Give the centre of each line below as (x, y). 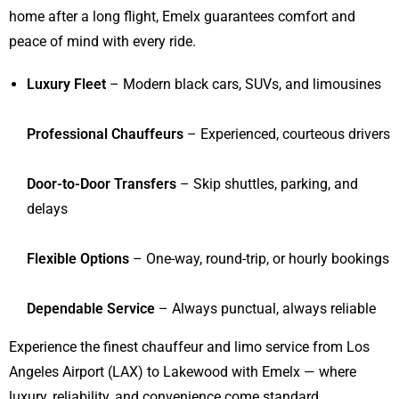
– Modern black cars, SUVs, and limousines (244, 85)
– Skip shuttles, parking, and (267, 184)
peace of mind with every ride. (102, 42)
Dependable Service (91, 309)
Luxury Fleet (66, 85)
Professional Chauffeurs (105, 134)
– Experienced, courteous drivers (287, 134)
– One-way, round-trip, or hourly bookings (259, 259)
